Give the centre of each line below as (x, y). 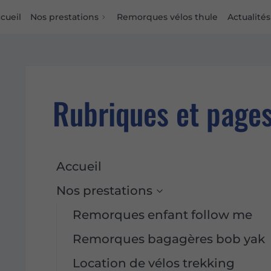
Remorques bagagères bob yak (169, 239)
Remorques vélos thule (167, 17)
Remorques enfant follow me (163, 215)
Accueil (79, 167)
